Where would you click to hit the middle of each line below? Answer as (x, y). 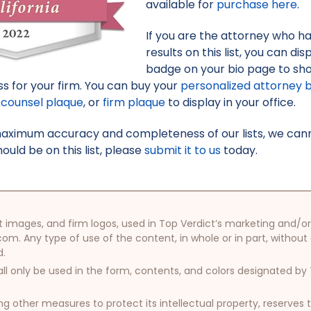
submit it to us (183, 150)
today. (239, 150)
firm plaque (134, 103)
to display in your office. (231, 103)
